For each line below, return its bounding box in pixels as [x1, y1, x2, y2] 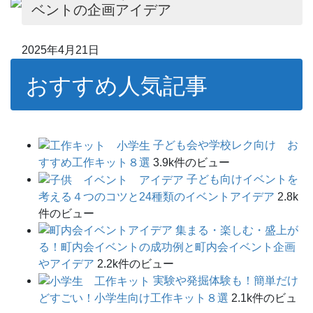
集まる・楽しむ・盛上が [175, 224, 298, 236]
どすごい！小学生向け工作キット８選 [38, 292, 228, 305]
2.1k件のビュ [231, 292, 297, 305]
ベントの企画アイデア [31, 2, 171, 18]
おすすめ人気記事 [26, 73, 208, 99]
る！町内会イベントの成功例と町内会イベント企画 [38, 241, 296, 254]
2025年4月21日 [22, 44, 99, 57]
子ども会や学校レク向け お [153, 138, 298, 151]
